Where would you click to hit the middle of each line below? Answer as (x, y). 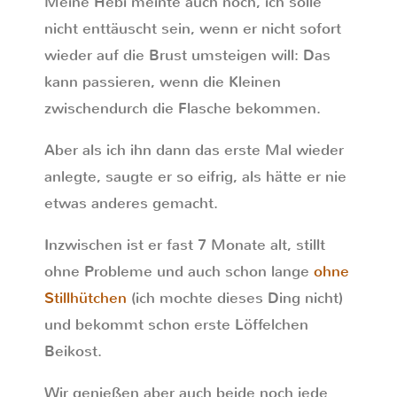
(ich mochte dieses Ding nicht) (235, 298)
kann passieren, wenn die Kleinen (163, 82)
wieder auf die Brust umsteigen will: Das (187, 55)
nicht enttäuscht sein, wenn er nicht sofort (193, 29)
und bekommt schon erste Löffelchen (176, 325)
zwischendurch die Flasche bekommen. (183, 109)
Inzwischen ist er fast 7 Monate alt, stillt (185, 245)
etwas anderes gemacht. (131, 203)
